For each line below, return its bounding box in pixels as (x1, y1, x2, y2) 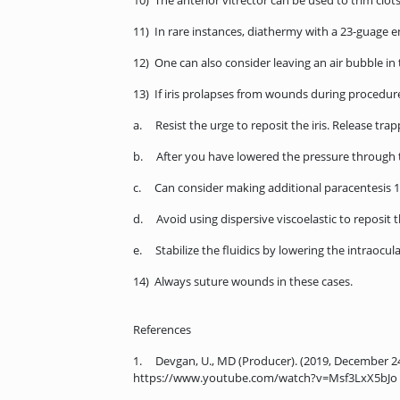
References (133, 321, 191, 338)
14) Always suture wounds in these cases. (133, 273, 353, 290)
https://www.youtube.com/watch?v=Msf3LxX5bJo (133, 370, 397, 387)
